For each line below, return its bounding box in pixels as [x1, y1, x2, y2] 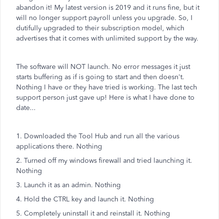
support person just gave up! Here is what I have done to [16, 93, 195, 102]
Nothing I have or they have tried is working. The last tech [16, 83, 197, 91]
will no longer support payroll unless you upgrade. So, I [16, 14, 193, 22]
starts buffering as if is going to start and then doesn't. [16, 73, 184, 81]
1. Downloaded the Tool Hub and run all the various [16, 132, 179, 140]
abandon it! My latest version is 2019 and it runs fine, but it [16, 3, 199, 12]
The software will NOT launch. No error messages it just [16, 63, 190, 71]
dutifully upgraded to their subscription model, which [16, 24, 184, 32]
